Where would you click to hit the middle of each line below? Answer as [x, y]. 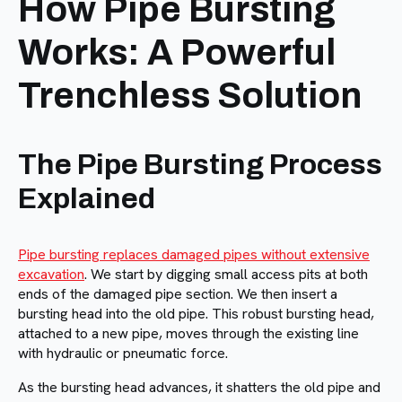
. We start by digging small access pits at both [226, 274]
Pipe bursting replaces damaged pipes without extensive [194, 254]
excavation [51, 274]
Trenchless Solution [190, 96]
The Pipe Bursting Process [200, 164]
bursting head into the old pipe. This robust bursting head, [196, 313]
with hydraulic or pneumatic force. [123, 353]
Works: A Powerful [177, 53]
